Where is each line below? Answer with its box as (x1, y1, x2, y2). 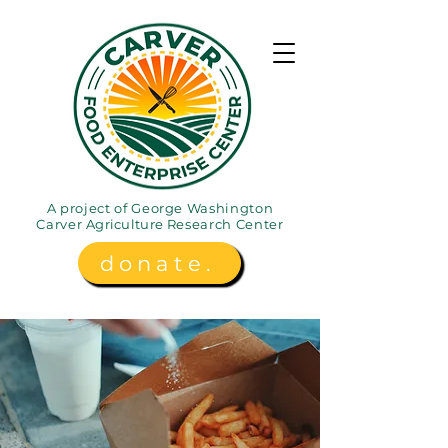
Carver (36, 216, 86, 232)
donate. (99, 250, 216, 276)
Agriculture (85, 216, 164, 232)
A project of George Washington (46, 200, 274, 216)
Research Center (163, 216, 284, 232)
